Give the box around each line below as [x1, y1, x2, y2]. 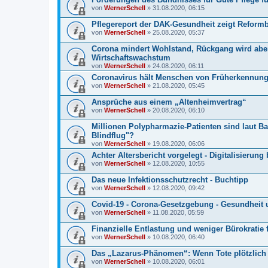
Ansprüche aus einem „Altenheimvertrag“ [92, 98, 246, 106]
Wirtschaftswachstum [92, 53, 170, 62]
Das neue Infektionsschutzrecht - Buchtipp [92, 175, 248, 184]
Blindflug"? [92, 131, 134, 140]
